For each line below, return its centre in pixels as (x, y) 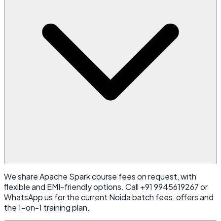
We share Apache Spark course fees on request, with (100, 177)
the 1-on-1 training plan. (47, 208)
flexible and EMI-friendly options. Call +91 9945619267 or (106, 187)
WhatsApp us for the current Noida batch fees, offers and (109, 197)
